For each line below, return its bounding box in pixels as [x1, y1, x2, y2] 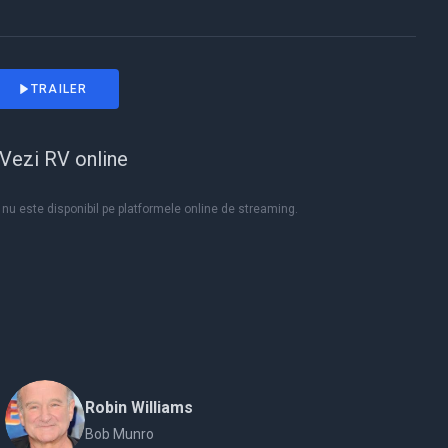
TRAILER [31, 82, 88, 96]
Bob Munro [85, 426, 155, 442]
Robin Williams [85, 398, 194, 417]
